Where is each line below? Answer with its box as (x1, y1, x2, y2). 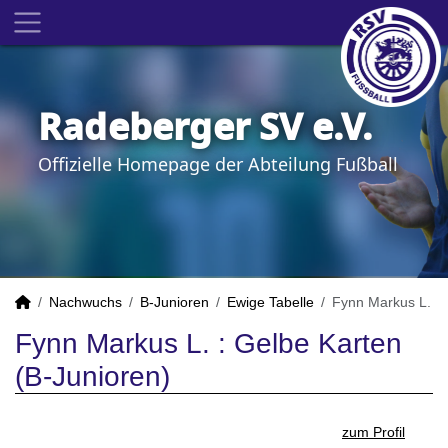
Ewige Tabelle (227, 294, 314, 310)
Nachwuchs (49, 294, 122, 310)
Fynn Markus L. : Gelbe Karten (15, 328, 402, 359)
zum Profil (342, 424, 405, 440)
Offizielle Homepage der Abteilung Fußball (38, 152, 398, 176)
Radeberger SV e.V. (38, 102, 373, 151)
